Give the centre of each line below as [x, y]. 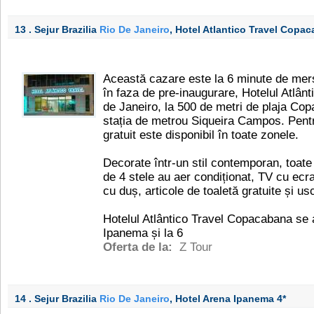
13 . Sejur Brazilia [57, 29]
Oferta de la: [139, 247]
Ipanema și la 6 [143, 233]
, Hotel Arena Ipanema [223, 299]
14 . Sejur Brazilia [57, 299]
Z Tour [196, 247]
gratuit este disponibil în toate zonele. [201, 135]
